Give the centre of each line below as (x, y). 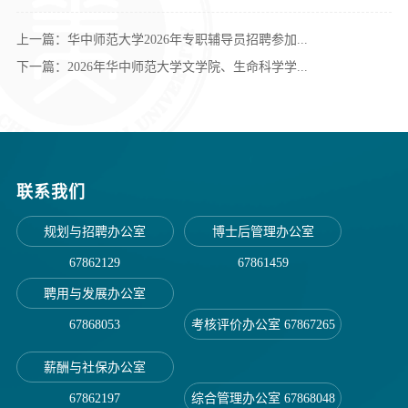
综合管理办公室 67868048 (263, 398)
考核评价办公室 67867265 (263, 325)
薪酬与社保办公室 (95, 367)
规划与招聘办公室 (95, 232)
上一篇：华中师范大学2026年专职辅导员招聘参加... (162, 40)
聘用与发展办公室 (95, 294)
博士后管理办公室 (263, 232)
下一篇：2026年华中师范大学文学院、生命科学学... (162, 67)
